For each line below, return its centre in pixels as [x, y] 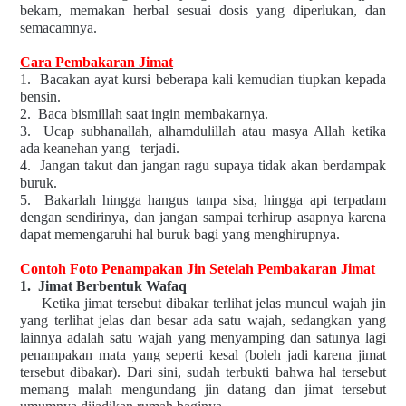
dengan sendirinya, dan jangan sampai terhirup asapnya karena [203, 217]
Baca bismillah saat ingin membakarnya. [153, 113]
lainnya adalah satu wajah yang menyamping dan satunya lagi [203, 337]
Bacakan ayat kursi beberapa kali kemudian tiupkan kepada [213, 79]
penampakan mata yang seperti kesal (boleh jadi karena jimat [203, 354]
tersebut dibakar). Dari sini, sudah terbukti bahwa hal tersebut [203, 372]
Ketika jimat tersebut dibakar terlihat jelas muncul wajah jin [214, 303]
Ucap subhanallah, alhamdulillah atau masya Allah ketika [215, 130]
